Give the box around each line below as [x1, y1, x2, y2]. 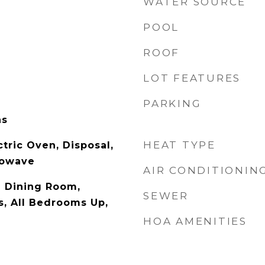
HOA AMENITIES [143, 215, 247, 227]
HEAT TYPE [143, 139, 216, 151]
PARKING [143, 98, 202, 109]
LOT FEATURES [143, 72, 241, 84]
